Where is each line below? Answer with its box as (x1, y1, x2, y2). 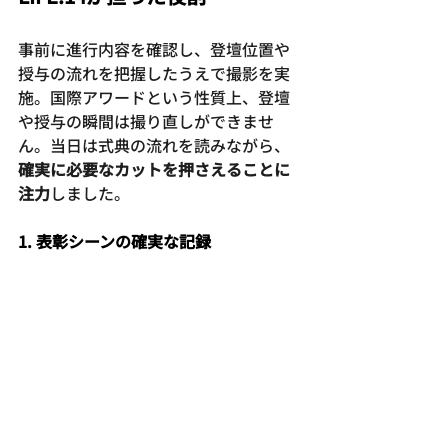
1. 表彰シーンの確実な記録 (18, 228, 211, 253)
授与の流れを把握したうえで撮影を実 (18, 60, 290, 85)
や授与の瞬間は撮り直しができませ (18, 108, 274, 133)
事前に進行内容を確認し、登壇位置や (18, 36, 290, 61)
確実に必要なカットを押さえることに (18, 156, 290, 181)
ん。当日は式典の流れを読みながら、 (18, 132, 290, 157)
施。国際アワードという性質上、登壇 (18, 84, 290, 109)
